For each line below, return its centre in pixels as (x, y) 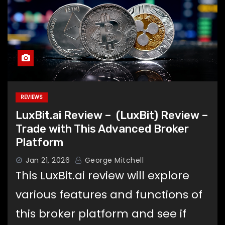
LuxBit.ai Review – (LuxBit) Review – (112, 115)
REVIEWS (32, 97)
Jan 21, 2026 (48, 160)
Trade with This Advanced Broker (102, 129)
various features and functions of (109, 194)
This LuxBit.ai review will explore (102, 175)
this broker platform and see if (101, 213)
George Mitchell (113, 160)
